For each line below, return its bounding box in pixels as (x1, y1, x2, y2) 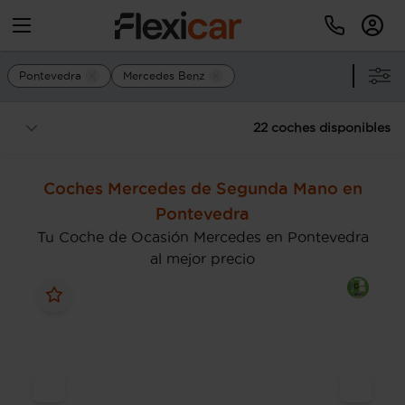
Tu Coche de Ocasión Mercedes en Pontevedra (36, 229, 369, 245)
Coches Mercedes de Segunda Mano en (42, 179, 363, 197)
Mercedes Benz (123, 70, 205, 81)
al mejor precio (150, 250, 255, 267)
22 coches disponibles (253, 120, 391, 135)
